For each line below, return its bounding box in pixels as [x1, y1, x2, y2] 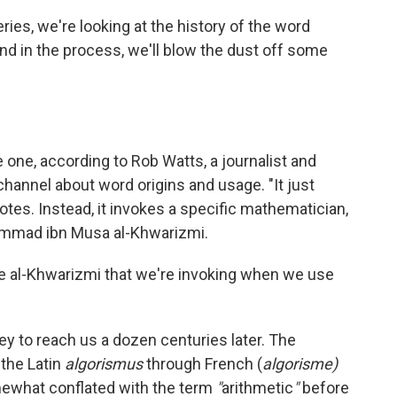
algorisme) [262, 354, 338, 374]
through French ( [143, 354, 262, 374]
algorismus [65, 354, 143, 374]
